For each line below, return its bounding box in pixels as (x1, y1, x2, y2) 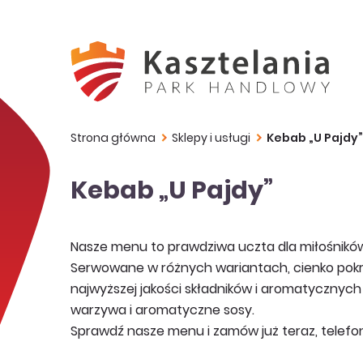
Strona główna (70, 130, 156, 148)
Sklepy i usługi (172, 130, 250, 148)
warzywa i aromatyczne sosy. (70, 301, 254, 322)
